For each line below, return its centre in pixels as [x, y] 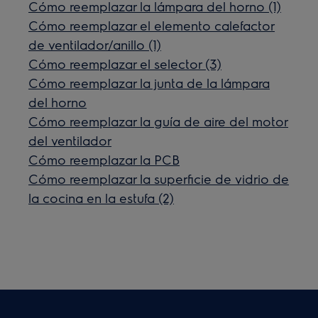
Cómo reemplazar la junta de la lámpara [149, 82]
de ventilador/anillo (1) [95, 44]
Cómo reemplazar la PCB [104, 159]
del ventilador [70, 140]
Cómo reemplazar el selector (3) [125, 63]
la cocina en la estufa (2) [102, 197]
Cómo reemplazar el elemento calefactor [152, 25]
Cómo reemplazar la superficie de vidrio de [159, 178]
